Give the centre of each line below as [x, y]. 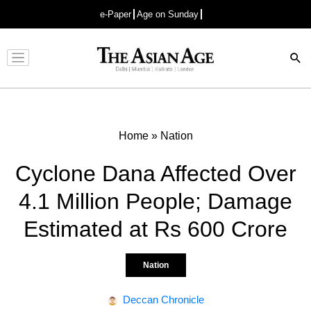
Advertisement [152, 69]
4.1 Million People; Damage [155, 201]
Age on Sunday [168, 14]
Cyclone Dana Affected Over [155, 173]
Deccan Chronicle [163, 299]
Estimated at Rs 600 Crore [155, 229]
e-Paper [116, 14]
